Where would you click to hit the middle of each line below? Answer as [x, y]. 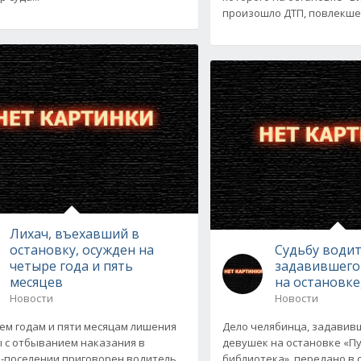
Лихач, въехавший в [74, 233]
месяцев [36, 282]
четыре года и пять [71, 266]
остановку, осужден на [81, 249]
